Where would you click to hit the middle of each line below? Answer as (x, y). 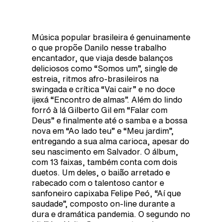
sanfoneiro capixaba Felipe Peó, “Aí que (106, 193)
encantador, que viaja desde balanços (102, 58)
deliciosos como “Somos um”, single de (105, 68)
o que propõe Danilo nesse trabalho (99, 47)
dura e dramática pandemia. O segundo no (111, 214)
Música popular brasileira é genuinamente (111, 37)
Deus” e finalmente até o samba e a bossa (110, 120)
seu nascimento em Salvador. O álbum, (105, 151)
